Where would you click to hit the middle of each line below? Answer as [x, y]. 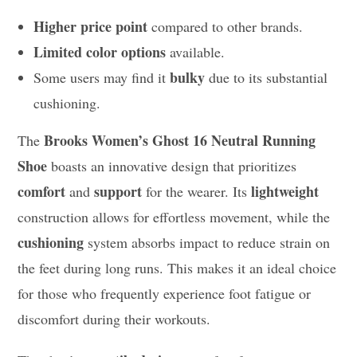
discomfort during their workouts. [114, 318]
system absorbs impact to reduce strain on [207, 242]
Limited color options [100, 51]
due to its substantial [267, 77]
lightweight [285, 191]
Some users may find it [102, 77]
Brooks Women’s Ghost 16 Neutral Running [180, 140]
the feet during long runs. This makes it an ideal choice [177, 267]
